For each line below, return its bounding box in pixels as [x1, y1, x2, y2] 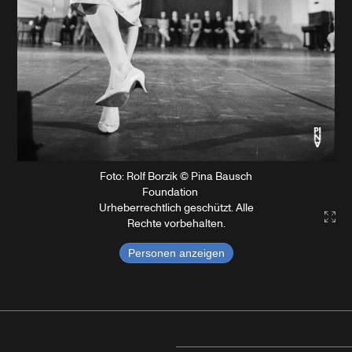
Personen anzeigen [127, 247, 225, 260]
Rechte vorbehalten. [126, 216, 225, 232]
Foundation [142, 185, 198, 200]
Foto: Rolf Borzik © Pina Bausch [100, 169, 252, 185]
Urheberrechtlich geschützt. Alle [98, 200, 254, 216]
